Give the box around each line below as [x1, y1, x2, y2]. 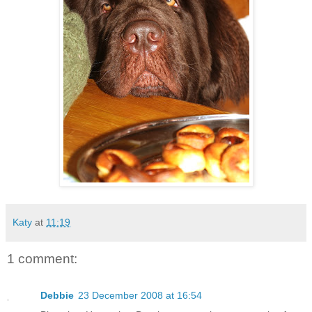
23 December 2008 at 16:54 [78, 289, 202, 301]
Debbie [40, 289, 74, 301]
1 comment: [7, 251, 77, 267]
